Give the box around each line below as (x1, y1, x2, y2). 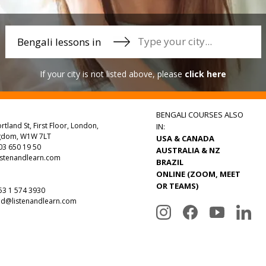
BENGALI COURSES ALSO (156, 109, 243, 120)
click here (185, 68, 226, 80)
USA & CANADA (156, 132, 214, 144)
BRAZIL (156, 156, 183, 167)
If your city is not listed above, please (40, 68, 185, 80)
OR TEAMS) (156, 180, 198, 191)
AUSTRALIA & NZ (156, 144, 220, 156)
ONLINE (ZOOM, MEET (156, 168, 240, 179)
